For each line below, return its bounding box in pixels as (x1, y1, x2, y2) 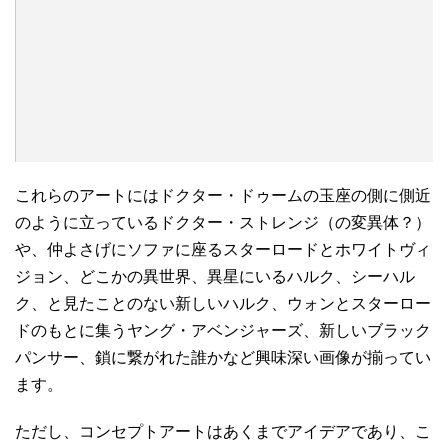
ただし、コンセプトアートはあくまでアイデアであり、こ (15, 423, 431, 440)
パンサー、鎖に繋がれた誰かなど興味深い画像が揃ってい (15, 349, 431, 366)
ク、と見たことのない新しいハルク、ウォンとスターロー (15, 295, 431, 312)
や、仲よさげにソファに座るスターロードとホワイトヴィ (15, 241, 431, 258)
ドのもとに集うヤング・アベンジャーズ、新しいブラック (15, 322, 431, 339)
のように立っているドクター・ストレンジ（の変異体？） (15, 214, 431, 231)
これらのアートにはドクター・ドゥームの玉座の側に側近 (15, 187, 431, 204)
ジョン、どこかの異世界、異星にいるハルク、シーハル (15, 268, 415, 285)
